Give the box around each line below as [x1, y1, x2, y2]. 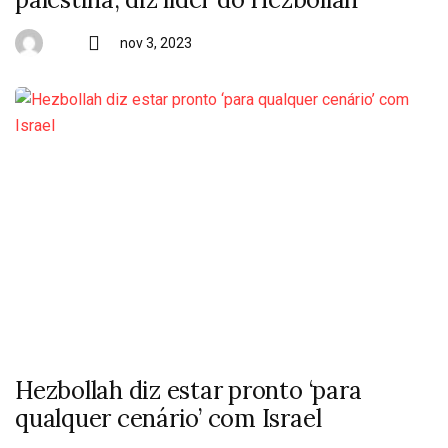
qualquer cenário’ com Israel [15, 403, 322, 434]
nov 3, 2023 [120, 35, 192, 51]
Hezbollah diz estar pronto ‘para [15, 375, 362, 406]
